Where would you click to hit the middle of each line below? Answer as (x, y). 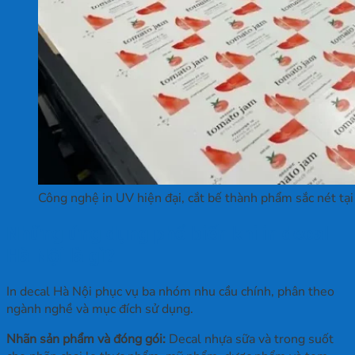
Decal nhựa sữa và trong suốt (250, 340)
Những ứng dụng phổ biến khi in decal (168, 234)
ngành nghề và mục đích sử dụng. (100, 309)
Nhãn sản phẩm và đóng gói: (86, 340)
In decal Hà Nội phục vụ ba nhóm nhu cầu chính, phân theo (170, 292)
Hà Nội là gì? (61, 256)
